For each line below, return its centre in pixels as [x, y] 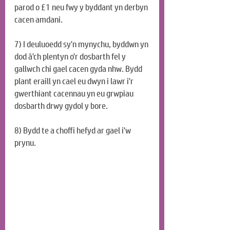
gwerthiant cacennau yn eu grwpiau [75, 94]
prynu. [25, 143]
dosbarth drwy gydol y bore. [61, 106]
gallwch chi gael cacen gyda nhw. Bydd [79, 69]
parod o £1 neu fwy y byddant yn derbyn [82, 8]
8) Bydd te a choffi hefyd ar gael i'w [73, 131]
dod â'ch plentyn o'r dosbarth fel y [71, 57]
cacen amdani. [39, 20]
